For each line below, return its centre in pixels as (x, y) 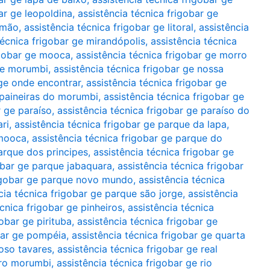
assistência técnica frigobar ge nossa (139, 69)
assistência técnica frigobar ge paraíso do (153, 110)
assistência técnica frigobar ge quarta (159, 235)
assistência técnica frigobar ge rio (134, 263)
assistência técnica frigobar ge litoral (109, 27)
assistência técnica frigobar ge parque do (127, 138)
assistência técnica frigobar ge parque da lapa (121, 124)
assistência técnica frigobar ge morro (162, 55)
